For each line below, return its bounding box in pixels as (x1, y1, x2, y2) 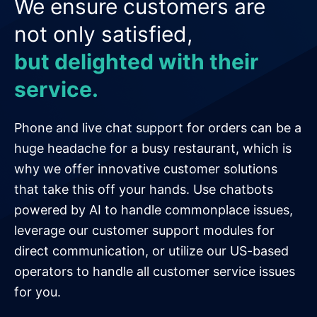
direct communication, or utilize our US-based (14, 243, 289, 259)
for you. (14, 284, 61, 300)
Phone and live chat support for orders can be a (14, 120, 301, 136)
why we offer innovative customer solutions (14, 161, 277, 177)
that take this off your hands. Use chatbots (14, 182, 273, 197)
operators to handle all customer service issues (14, 264, 295, 279)
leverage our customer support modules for (14, 223, 275, 238)
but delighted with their (14, 49, 258, 75)
